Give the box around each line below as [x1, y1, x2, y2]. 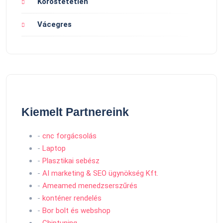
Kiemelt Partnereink [21, 106, 129, 119]
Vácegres [37, 20, 72, 29]
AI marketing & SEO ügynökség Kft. [42, 169, 158, 178]
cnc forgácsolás [42, 131, 97, 141]
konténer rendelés [42, 194, 102, 203]
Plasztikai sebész [42, 156, 100, 166]
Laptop [42, 144, 66, 153]
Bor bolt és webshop [42, 206, 111, 216]
